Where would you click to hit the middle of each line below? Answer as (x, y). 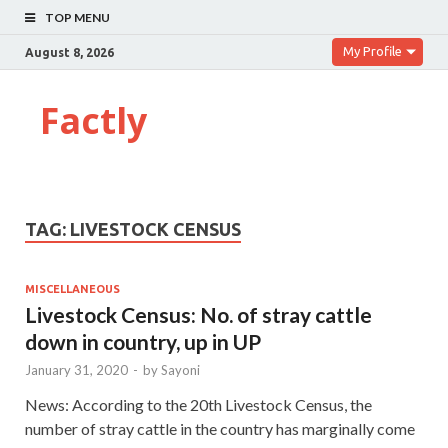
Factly (93, 120)
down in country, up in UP (143, 341)
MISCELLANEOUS (72, 288)
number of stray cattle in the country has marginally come (220, 428)
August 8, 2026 (69, 52)
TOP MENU (77, 17)
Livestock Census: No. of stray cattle (198, 314)
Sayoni (180, 369)
